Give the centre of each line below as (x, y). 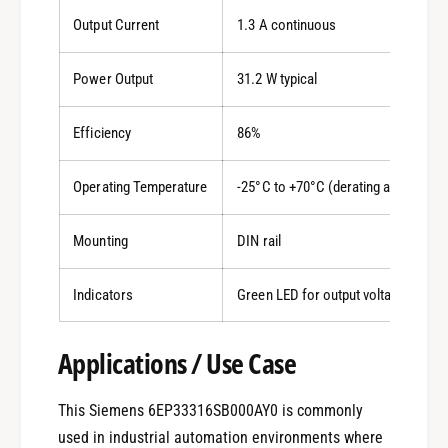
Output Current (116, 25)
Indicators (103, 295)
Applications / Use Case (177, 363)
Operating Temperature (140, 187)
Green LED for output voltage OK (331, 295)
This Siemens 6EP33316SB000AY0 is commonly (210, 411)
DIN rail (259, 241)
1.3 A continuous (286, 25)
